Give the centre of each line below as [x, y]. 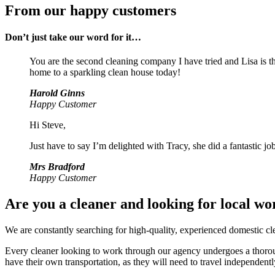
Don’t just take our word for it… [73, 37]
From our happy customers [91, 10]
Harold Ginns [57, 93]
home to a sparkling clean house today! [105, 72]
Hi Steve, [48, 125]
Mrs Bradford [57, 167]
